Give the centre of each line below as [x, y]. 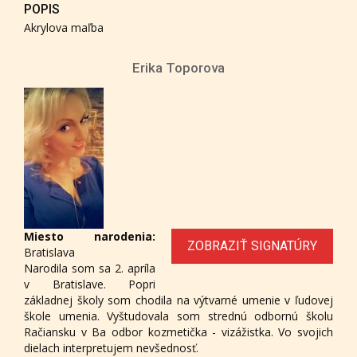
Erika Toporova [178, 67]
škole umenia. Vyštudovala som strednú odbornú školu [178, 316]
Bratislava [49, 252]
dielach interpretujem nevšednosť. [111, 347]
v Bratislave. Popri [90, 284]
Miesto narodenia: [90, 236]
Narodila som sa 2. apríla [90, 268]
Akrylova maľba [64, 27]
